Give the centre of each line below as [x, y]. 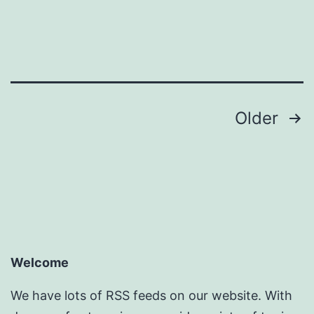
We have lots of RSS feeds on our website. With [151, 296]
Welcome [40, 263]
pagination [72, 152]
